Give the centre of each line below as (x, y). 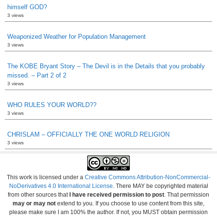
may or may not (34, 203)
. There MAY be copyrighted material (160, 186)
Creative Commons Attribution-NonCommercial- (147, 177)
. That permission (187, 194)
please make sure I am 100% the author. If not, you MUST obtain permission (108, 212)
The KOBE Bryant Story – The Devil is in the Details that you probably (106, 66)
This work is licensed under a (46, 177)
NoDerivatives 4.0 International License (61, 186)
